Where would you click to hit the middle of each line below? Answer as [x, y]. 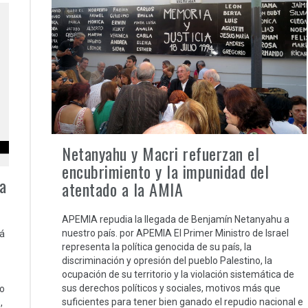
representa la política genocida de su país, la [157, 246]
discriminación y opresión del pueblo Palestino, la [167, 260]
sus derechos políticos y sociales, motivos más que [171, 288]
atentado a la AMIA [122, 189]
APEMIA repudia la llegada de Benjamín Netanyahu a [176, 219]
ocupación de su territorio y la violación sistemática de [178, 274]
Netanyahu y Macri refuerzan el [161, 153]
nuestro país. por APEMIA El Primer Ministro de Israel [175, 233]
